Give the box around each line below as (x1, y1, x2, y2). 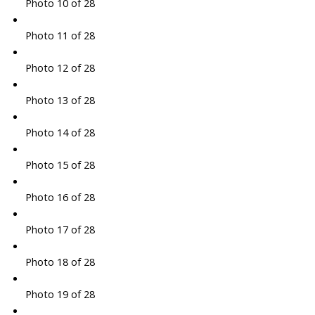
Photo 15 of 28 (25, 157, 95, 172)
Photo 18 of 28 (25, 255, 95, 269)
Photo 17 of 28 (25, 222, 95, 237)
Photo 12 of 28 (25, 60, 95, 75)
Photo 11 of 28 (25, 28, 95, 43)
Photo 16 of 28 (25, 190, 95, 205)
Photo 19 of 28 (25, 287, 95, 302)
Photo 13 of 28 (25, 93, 95, 108)
